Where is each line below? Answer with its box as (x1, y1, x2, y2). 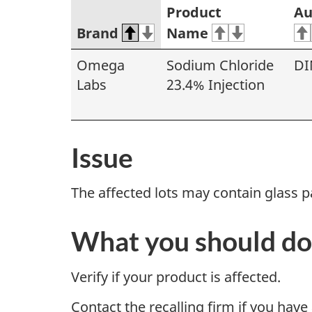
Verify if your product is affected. (71, 267, 281, 286)
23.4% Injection (166, 75, 265, 94)
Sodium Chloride (166, 55, 274, 75)
